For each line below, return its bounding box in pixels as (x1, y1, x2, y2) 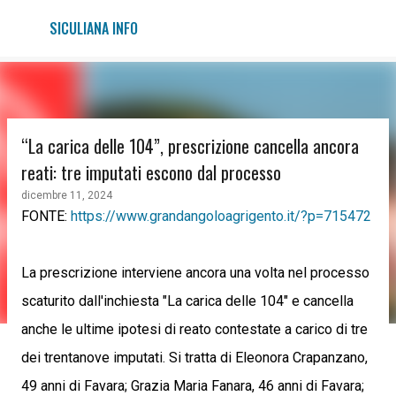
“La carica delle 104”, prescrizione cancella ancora (21, 133, 359, 159)
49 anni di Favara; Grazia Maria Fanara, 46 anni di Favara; (21, 377, 364, 394)
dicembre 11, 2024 (21, 189, 112, 202)
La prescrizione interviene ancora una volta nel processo (21, 264, 369, 281)
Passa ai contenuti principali (111, 13, 285, 30)
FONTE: (21, 208, 71, 225)
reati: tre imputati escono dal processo (21, 159, 281, 186)
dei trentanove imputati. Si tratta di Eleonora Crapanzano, (21, 349, 368, 366)
